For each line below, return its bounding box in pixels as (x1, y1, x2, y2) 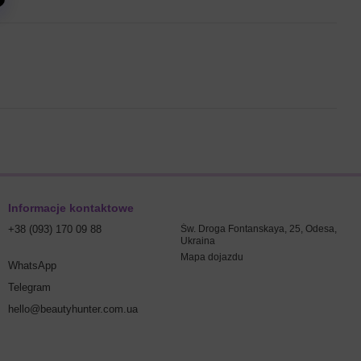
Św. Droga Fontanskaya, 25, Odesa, (180, 223, 337, 234)
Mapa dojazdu (180, 251, 243, 263)
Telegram (8, 281, 51, 293)
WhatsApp (8, 259, 56, 272)
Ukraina (180, 235, 215, 247)
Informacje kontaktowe (8, 201, 134, 214)
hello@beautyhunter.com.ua (8, 303, 138, 315)
